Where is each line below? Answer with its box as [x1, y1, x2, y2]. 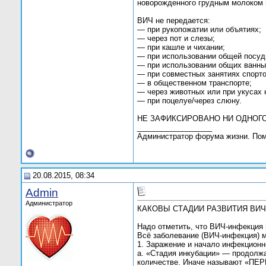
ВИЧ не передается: [137, 16, 210, 26]
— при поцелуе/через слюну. [137, 96, 242, 106]
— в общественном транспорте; [137, 78, 252, 88]
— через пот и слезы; [137, 34, 215, 43]
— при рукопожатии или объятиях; [137, 25, 261, 34]
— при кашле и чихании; [137, 43, 225, 52]
